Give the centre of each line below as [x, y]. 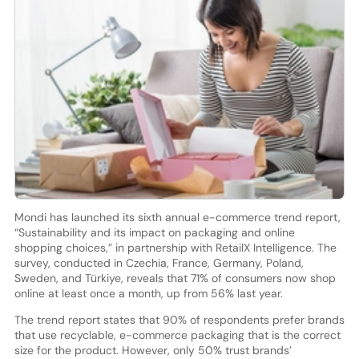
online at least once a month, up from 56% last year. [148, 293]
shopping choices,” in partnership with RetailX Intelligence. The [175, 247]
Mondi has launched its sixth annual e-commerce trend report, [177, 217]
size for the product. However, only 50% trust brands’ [153, 350]
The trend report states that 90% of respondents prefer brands [179, 319]
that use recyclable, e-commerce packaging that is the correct [177, 335]
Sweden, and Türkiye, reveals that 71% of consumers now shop [175, 278]
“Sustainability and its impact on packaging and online [154, 232]
